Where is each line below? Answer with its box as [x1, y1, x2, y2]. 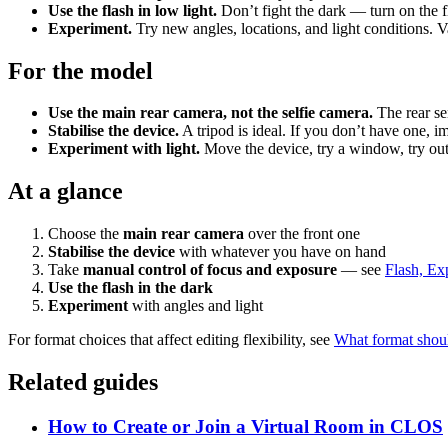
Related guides [8, 369, 158, 396]
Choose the [48, 225, 123, 243]
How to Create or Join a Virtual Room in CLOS [48, 416, 443, 438]
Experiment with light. [48, 140, 200, 158]
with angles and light [128, 297, 263, 315]
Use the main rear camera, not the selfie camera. [48, 104, 373, 122]
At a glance [8, 178, 123, 205]
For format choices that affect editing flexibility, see [8, 331, 334, 349]
